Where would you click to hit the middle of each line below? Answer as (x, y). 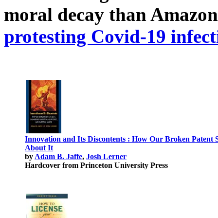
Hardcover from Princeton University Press (96, 165)
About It (39, 148)
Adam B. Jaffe (58, 156)
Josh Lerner (106, 156)
